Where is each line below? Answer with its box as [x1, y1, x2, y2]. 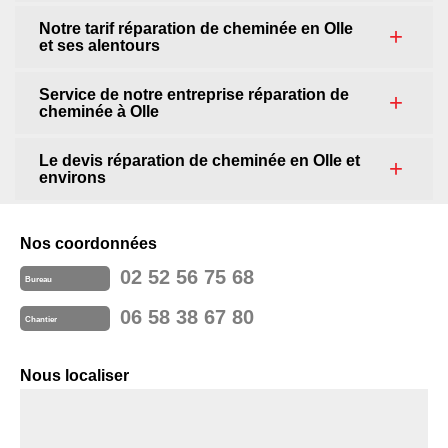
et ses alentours [39, 37, 160, 54]
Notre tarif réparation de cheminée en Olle [39, 20, 353, 37]
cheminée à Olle [39, 103, 159, 120]
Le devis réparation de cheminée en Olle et [39, 152, 360, 169]
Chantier [25, 315, 57, 325]
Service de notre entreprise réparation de [39, 86, 349, 103]
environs [39, 169, 106, 186]
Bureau [25, 275, 52, 285]
